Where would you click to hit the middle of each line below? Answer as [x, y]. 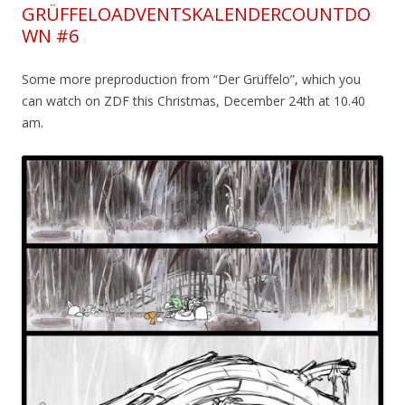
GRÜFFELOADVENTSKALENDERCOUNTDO [196, 14]
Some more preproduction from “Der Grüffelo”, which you [191, 80]
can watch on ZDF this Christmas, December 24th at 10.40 [193, 101]
